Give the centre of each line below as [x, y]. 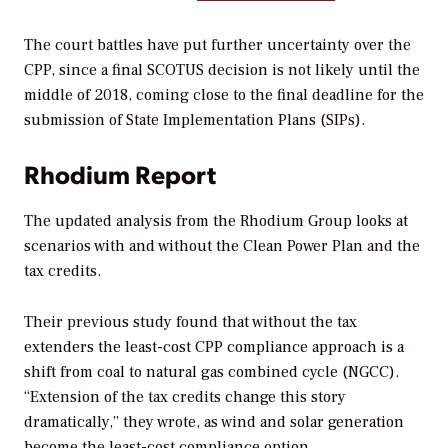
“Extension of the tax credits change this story [185, 397]
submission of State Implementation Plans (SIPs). [194, 119]
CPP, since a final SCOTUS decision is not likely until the [222, 69]
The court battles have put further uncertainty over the [217, 44]
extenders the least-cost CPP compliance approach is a [214, 347]
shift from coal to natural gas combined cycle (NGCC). [211, 372]
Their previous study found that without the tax [190, 322]
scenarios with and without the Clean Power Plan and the [222, 246]
